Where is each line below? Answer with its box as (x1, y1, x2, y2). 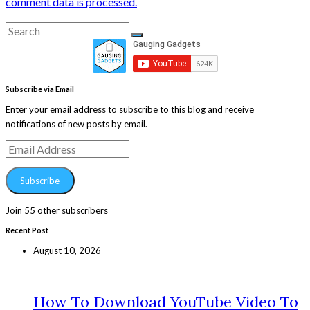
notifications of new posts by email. (6, 118, 147, 129)
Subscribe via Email (6, 84, 74, 93)
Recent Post (6, 226, 48, 235)
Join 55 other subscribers (6, 205, 108, 217)
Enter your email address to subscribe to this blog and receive (6, 103, 254, 115)
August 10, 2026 (33, 245, 101, 257)
